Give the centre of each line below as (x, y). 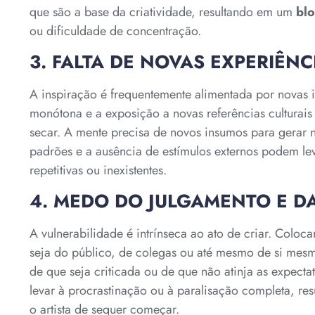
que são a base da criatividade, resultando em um (163, 12)
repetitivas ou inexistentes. (98, 170)
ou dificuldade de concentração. (115, 31)
